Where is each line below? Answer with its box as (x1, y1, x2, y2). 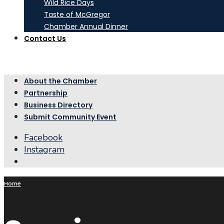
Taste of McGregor (44, 9, 110, 19)
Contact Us (24, 33, 66, 43)
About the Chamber (24, 76, 97, 86)
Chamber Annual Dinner (44, 21, 128, 31)
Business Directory (24, 100, 92, 110)
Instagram (24, 143, 64, 155)
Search (23, 167, 51, 179)
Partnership (24, 88, 67, 98)
